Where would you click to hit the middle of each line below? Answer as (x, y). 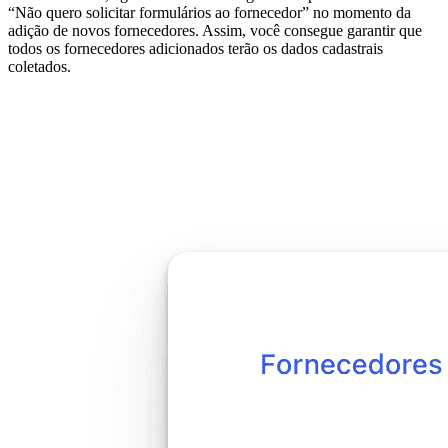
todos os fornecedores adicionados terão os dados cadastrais (195, 49)
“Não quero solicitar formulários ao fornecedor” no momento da (209, 13)
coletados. (39, 67)
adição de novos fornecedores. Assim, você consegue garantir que (215, 31)
